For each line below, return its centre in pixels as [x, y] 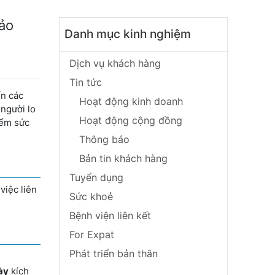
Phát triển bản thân [114, 254]
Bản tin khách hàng [123, 158]
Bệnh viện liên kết [110, 215]
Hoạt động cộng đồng [131, 120]
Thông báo [104, 139]
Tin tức [86, 82]
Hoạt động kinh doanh [131, 101]
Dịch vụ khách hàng [115, 63]
